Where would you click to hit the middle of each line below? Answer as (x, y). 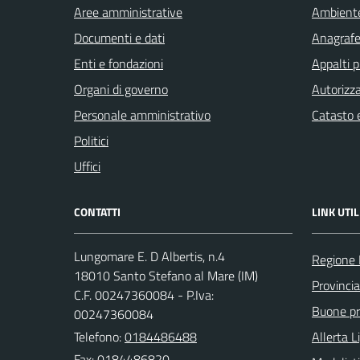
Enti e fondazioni (119, 63)
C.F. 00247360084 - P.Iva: (144, 295)
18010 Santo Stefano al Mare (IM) (166, 276)
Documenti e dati (119, 38)
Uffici (87, 166)
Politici (91, 141)
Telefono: (99, 337)
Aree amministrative (128, 12)
